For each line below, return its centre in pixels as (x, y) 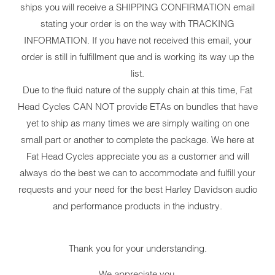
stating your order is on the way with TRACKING (137, 24)
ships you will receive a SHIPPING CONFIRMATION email (137, 7)
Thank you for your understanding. (137, 249)
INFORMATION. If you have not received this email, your (137, 41)
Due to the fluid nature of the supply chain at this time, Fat (137, 90)
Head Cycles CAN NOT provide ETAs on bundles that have (137, 107)
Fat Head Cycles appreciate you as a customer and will (137, 157)
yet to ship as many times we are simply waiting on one (137, 123)
